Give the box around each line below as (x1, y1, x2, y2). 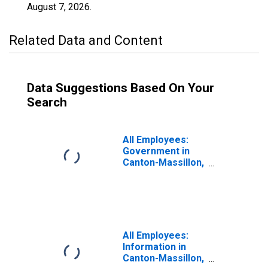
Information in (123, 241, 186, 252)
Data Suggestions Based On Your (27, 81, 214, 95)
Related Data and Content (9, 33, 163, 48)
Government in (123, 145, 190, 157)
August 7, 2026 (27, 1, 90, 13)
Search (27, 95, 67, 109)
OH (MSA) (123, 168, 167, 179)
